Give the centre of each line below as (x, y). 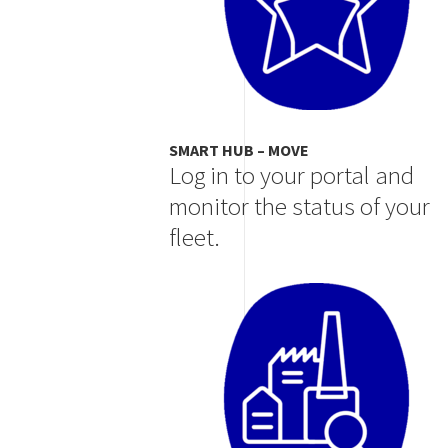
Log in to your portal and (291, 175)
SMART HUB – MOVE (238, 150)
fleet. (194, 237)
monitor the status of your (299, 206)
